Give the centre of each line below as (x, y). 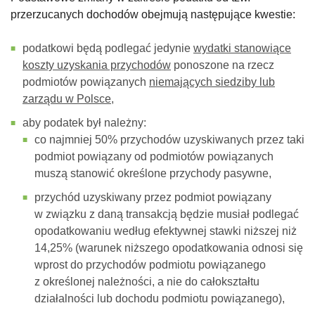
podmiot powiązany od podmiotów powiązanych (154, 157)
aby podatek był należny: (84, 123)
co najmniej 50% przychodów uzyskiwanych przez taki (169, 140)
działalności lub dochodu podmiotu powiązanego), (160, 299)
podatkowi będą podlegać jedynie (108, 49)
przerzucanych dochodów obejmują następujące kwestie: (153, 15)
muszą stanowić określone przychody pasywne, (153, 174)
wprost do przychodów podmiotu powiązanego (150, 265)
